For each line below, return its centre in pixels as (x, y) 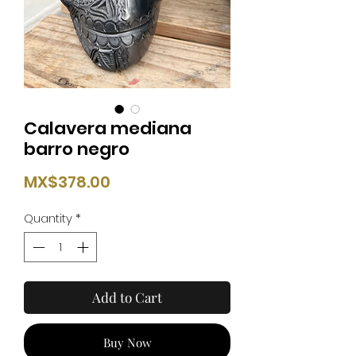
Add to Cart (127, 298)
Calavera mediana (108, 128)
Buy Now (127, 343)
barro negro (77, 149)
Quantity (48, 218)
